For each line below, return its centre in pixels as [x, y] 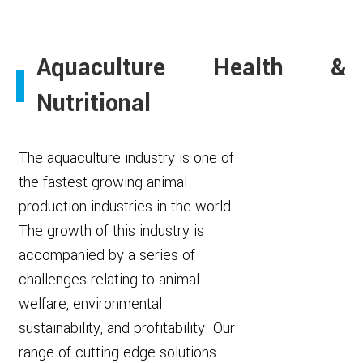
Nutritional [94, 103]
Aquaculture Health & [192, 68]
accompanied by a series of [107, 255]
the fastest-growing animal [103, 182]
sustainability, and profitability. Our [127, 328]
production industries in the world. [127, 207]
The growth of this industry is [111, 231]
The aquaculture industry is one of [126, 158]
